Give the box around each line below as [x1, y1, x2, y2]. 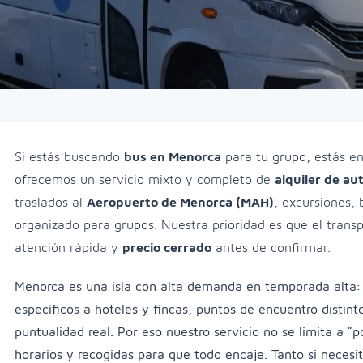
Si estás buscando [15, 149, 124, 164]
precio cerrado [122, 240, 211, 254]
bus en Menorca [124, 149, 221, 164]
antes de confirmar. [211, 240, 331, 254]
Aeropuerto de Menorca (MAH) [87, 194, 274, 209]
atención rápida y [15, 240, 122, 254]
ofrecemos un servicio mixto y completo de [15, 172, 275, 186]
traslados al [15, 194, 87, 209]
